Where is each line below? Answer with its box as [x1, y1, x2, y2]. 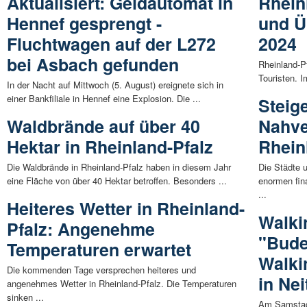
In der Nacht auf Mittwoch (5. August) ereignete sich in [7, 77, 223, 91]
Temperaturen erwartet [7, 236, 191, 262]
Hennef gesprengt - [7, 10, 162, 36]
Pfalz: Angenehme [7, 216, 155, 241]
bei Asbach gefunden [7, 51, 179, 77]
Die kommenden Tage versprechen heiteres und [7, 262, 196, 276]
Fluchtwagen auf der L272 [7, 31, 216, 56]
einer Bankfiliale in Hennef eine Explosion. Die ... [7, 91, 201, 105]
